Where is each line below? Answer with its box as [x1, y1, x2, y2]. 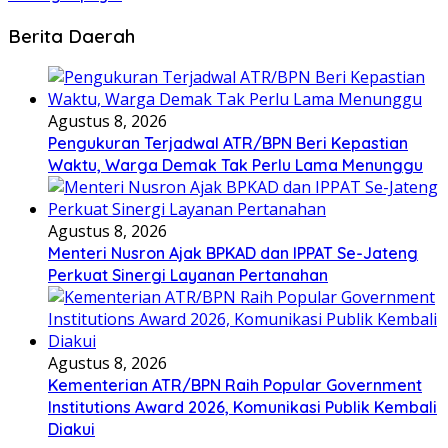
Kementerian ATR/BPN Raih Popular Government [48, 375, 422, 396]
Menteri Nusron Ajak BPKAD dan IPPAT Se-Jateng [48, 243, 418, 264]
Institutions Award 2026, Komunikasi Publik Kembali [48, 397, 437, 418]
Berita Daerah [8, 23, 135, 48]
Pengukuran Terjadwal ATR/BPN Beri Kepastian [48, 133, 408, 154]
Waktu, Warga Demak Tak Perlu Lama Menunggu [48, 155, 423, 176]
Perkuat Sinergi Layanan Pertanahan [48, 265, 328, 286]
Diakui [48, 419, 95, 440]
